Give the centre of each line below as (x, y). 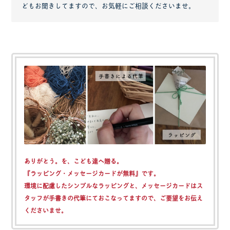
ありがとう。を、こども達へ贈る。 (74, 161)
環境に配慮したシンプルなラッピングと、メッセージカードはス (114, 186)
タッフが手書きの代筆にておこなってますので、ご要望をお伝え (114, 198)
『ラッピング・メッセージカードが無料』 (83, 174)
